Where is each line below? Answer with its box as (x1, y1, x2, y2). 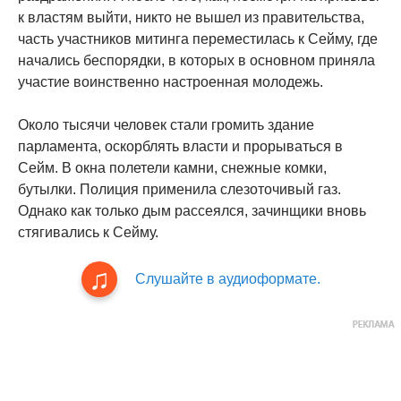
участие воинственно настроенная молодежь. (18, 74, 323, 90)
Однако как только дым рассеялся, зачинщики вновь (18, 203, 366, 218)
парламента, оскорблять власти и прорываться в (18, 139, 343, 154)
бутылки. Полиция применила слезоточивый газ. (18, 182, 341, 197)
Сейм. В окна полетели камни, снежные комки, (18, 160, 327, 175)
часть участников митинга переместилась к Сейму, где (18, 31, 378, 47)
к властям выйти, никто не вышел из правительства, (18, 10, 364, 25)
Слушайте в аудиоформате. (134, 271, 320, 286)
